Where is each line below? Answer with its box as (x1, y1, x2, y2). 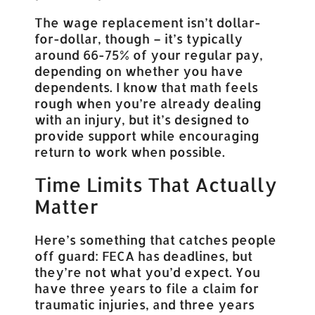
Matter (34, 193, 99, 219)
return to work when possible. (34, 143, 226, 160)
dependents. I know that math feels (34, 78, 259, 95)
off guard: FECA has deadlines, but (34, 247, 253, 264)
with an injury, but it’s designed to (34, 110, 250, 127)
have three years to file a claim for (34, 279, 259, 296)
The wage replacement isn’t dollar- (34, 13, 262, 30)
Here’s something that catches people (34, 231, 277, 247)
